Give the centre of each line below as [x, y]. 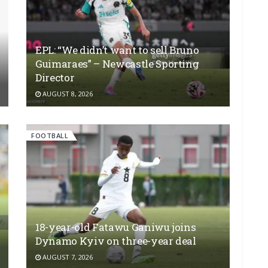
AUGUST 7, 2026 [67, 257]
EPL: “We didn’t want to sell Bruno [117, 50]
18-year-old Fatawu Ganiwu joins [116, 227]
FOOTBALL [50, 135]
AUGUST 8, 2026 [67, 93]
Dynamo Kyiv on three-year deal [116, 240]
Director [55, 77]
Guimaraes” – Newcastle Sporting [117, 63]
